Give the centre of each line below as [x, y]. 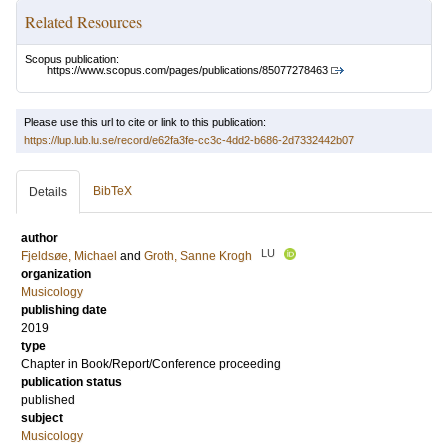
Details [48, 192]
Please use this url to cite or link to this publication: [145, 122]
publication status [71, 382]
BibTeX [112, 191]
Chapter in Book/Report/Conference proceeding [151, 364]
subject [42, 418]
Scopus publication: [72, 59]
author [39, 238]
